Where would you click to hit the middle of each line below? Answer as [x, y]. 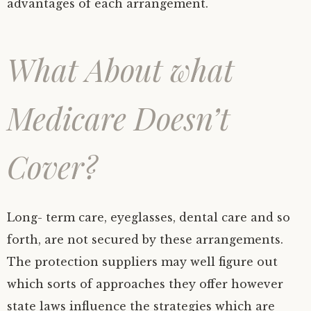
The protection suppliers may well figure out [142, 262]
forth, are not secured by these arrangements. [145, 239]
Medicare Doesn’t [118, 118]
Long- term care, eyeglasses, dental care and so [149, 217]
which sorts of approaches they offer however [145, 284]
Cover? [52, 166]
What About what [120, 69]
